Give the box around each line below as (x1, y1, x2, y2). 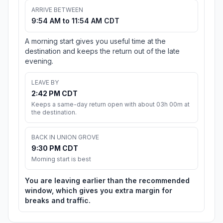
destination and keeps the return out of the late (25, 47, 180, 56)
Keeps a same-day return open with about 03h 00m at (31, 101, 190, 109)
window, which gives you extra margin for (25, 186, 172, 195)
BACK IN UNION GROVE (31, 133, 99, 141)
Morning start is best (31, 155, 91, 163)
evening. (25, 57, 53, 66)
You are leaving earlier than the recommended (25, 176, 190, 185)
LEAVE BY (31, 79, 59, 87)
